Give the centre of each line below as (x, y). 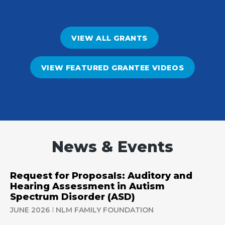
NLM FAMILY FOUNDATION (105, 210)
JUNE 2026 (30, 210)
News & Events (113, 147)
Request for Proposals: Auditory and (101, 176)
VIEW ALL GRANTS (109, 38)
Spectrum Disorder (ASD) (73, 197)
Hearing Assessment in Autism (87, 186)
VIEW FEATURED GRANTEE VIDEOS (113, 68)
